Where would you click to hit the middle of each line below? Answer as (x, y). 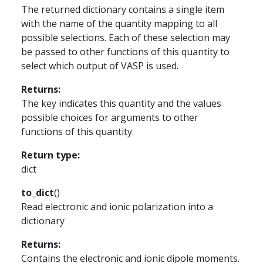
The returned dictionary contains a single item (123, 9)
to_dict (38, 193)
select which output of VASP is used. (100, 66)
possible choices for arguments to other (110, 117)
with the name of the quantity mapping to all (119, 23)
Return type (49, 155)
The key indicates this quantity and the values (121, 103)
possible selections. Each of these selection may (126, 38)
